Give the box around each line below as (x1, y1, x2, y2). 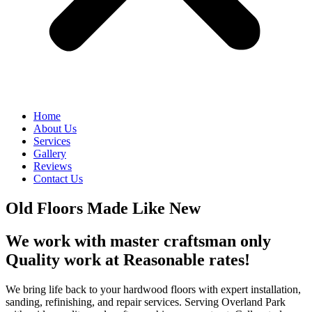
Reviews (33, 160, 72, 172)
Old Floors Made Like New (6, 198, 201, 217)
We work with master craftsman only (6, 231, 271, 250)
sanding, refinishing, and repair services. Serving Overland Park (6, 295, 286, 308)
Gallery (33, 148, 66, 159)
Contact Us (33, 173, 83, 185)
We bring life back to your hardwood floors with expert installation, (6, 283, 301, 295)
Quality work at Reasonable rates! (6, 250, 250, 269)
